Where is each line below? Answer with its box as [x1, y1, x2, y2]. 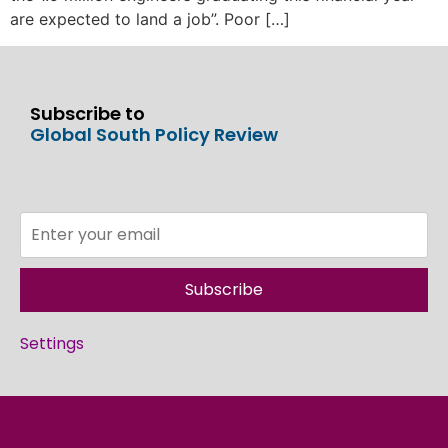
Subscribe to [30, 100, 145, 126]
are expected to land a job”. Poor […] [10, 9, 290, 30]
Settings [20, 331, 84, 355]
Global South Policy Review [30, 121, 278, 147]
